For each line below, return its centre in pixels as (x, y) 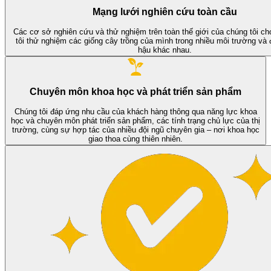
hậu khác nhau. (165, 50)
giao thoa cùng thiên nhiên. (135, 139)
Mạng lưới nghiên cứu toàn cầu (165, 12)
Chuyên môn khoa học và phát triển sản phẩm (135, 92)
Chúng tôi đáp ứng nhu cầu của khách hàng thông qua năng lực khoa (135, 112)
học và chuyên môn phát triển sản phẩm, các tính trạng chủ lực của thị (135, 121)
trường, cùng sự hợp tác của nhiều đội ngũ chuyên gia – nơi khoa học (135, 130)
